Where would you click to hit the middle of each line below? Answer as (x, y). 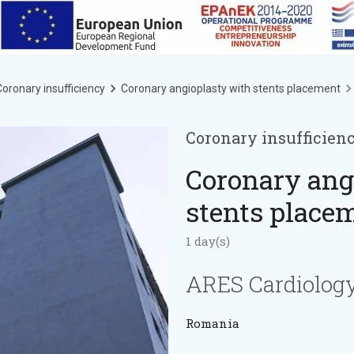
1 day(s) (208, 241)
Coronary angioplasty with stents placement (230, 88)
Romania (213, 323)
